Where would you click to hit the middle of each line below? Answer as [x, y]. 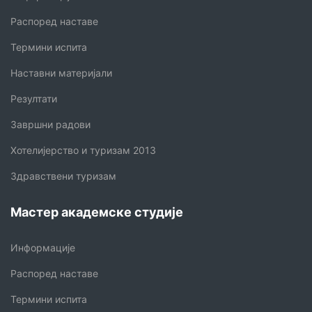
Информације [43, 247]
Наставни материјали [61, 72]
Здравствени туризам [63, 175]
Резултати [34, 98]
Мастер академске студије [97, 212]
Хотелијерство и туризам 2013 [83, 150]
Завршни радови [50, 124]
